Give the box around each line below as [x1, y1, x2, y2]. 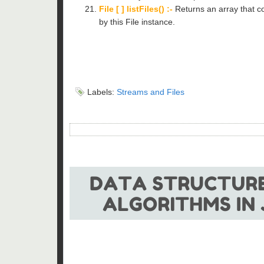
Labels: [87, 87, 117, 97]
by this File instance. [99, 16, 177, 27]
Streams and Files [117, 87, 184, 97]
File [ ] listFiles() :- [99, 4, 173, 14]
